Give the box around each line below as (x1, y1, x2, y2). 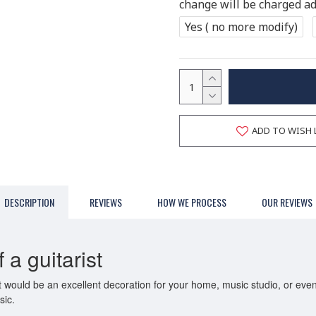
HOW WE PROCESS (157, 195, 226, 209)
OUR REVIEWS (261, 195, 312, 209)
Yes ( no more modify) (185, 18, 298, 35)
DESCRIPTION (4, 195, 54, 209)
